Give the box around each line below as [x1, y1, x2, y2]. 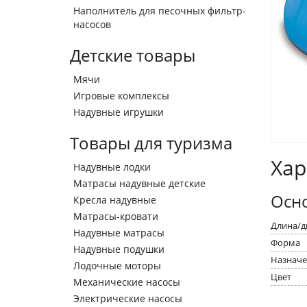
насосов [73, 18, 111, 31]
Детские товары [70, 44, 195, 66]
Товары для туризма [70, 132, 232, 154]
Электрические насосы [73, 292, 182, 305]
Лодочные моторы [73, 259, 161, 272]
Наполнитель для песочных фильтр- [73, 4, 246, 17]
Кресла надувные [73, 193, 156, 206]
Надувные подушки [73, 243, 164, 256]
